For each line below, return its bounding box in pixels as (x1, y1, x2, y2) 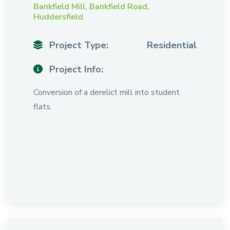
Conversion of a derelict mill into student (33, 87, 180, 98)
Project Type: (47, 39, 108, 51)
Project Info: (47, 63, 103, 75)
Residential (147, 39, 197, 51)
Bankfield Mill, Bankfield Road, (33, 1, 149, 12)
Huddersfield (33, 11, 83, 23)
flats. (33, 101, 52, 112)
